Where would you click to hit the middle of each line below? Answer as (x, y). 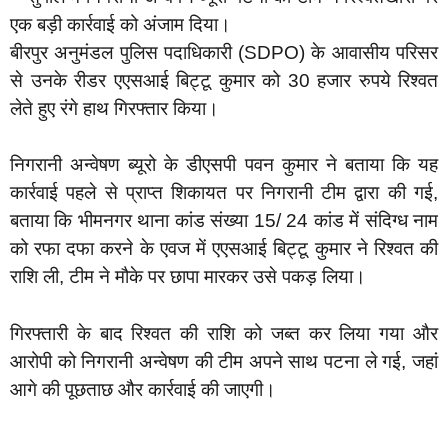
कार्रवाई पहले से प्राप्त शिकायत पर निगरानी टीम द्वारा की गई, (224, 193)
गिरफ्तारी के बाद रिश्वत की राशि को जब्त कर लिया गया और (224, 333)
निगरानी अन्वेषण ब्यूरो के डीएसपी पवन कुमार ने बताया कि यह (224, 165)
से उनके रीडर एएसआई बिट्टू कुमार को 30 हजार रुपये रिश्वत (224, 80)
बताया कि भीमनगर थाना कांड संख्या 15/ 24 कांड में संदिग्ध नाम (224, 221)
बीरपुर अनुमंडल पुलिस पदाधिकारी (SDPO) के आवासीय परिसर (224, 52)
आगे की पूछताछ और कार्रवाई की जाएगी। (143, 389)
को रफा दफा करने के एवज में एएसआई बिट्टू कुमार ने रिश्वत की (224, 249)
